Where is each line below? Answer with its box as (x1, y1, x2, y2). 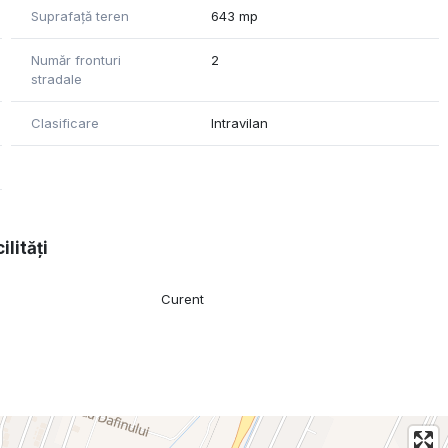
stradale (30, 71, 82, 88)
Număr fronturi (30, 52, 121, 69)
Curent (161, 291, 205, 308)
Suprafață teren (30, 8, 129, 25)
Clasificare (30, 115, 99, 132)
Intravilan (211, 115, 269, 132)
